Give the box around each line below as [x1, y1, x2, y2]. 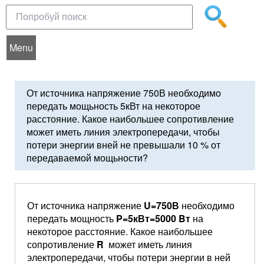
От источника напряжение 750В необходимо [27, 86, 221, 100]
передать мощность [27, 212, 116, 225]
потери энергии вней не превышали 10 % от [27, 138, 220, 151]
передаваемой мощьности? [27, 151, 148, 164]
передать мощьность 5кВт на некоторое [27, 99, 200, 113]
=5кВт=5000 [123, 212, 179, 225]
